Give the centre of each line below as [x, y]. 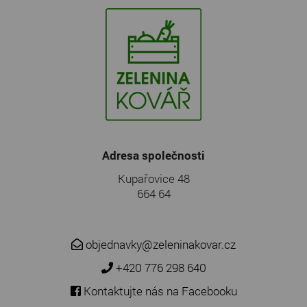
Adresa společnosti [153, 155]
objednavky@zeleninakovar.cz [161, 244]
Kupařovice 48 [153, 178]
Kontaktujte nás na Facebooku [160, 291]
